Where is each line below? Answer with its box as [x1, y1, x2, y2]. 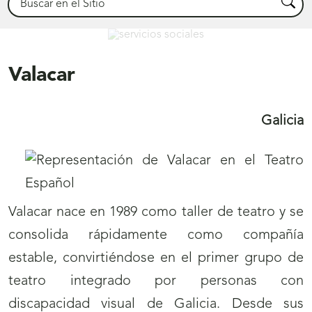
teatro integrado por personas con [8, 274, 304, 289]
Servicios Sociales [22, 10, 153, 28]
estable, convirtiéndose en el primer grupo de [8, 251, 304, 266]
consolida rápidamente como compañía [8, 228, 304, 243]
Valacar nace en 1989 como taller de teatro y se [8, 205, 304, 220]
